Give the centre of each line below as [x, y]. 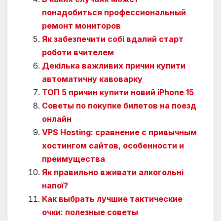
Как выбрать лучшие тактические [112, 199]
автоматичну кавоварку [92, 79]
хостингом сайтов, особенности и [113, 145]
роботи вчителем [78, 52]
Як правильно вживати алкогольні [113, 172]
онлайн [57, 119]
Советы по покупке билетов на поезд [119, 105]
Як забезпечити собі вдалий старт [113, 39]
